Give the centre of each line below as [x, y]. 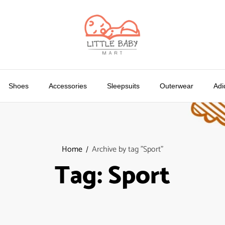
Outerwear [177, 86]
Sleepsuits [123, 86]
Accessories [68, 86]
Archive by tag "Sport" [128, 149]
